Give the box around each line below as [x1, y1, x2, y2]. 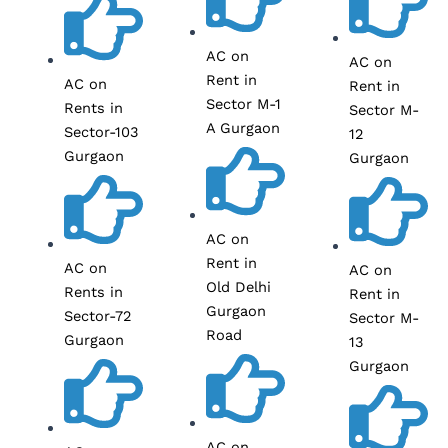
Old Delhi [206, 278, 272, 297]
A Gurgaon [206, 118, 281, 137]
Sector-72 [63, 307, 132, 326]
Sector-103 [63, 123, 139, 142]
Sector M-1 [206, 94, 282, 113]
